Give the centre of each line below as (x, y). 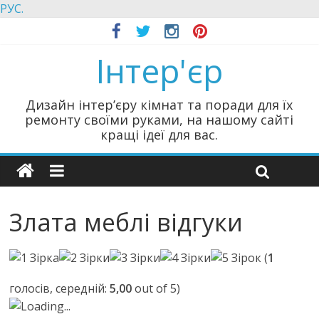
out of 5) (156, 288)
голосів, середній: (60, 288)
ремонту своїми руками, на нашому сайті (159, 120)
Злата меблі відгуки (126, 222)
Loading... (46, 306)
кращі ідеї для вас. (159, 135)
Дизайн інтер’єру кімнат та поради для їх (159, 105)
